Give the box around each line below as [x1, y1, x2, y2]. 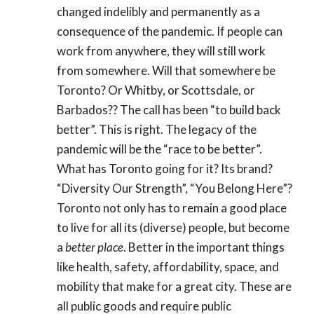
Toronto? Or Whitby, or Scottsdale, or [57, 82, 255, 97]
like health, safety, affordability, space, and [57, 259, 279, 274]
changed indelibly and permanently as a [57, 4, 260, 19]
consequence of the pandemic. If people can [57, 23, 282, 39]
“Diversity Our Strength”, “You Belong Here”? [57, 180, 292, 196]
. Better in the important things [123, 239, 285, 254]
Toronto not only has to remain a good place [57, 200, 287, 215]
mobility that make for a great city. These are [57, 278, 292, 294]
